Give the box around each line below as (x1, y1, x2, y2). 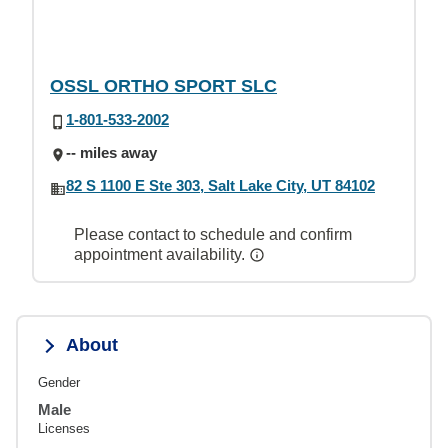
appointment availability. (74, 246, 249, 264)
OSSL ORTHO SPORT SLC (50, 75, 277, 96)
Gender (38, 375, 80, 391)
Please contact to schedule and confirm (74, 226, 352, 244)
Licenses (38, 421, 90, 437)
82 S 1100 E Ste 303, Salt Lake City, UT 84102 (66, 177, 375, 194)
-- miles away (66, 143, 157, 161)
